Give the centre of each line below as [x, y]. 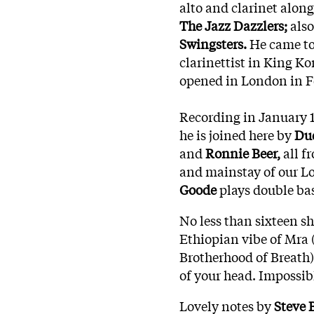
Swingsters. [213, 43]
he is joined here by [237, 134]
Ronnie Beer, [243, 152]
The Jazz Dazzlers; [233, 25]
